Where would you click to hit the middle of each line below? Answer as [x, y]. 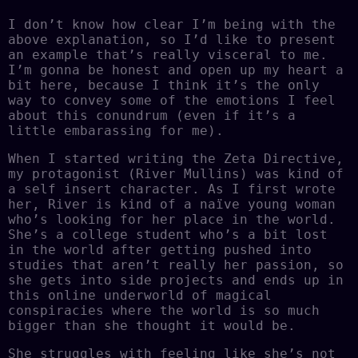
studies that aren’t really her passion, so [176, 265]
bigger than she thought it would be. [152, 325]
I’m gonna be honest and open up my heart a [176, 70]
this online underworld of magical [140, 295]
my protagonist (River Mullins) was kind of [176, 173]
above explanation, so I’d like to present [172, 39]
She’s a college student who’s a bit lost [168, 234]
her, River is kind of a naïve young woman [172, 204]
